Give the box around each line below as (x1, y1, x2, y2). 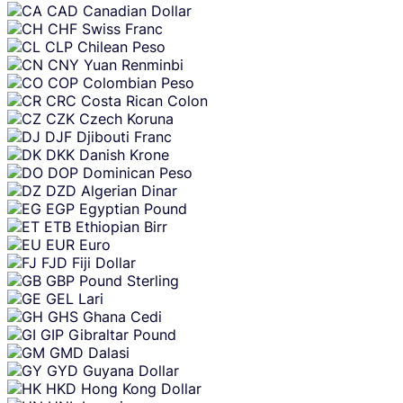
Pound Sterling (79, 271, 179, 290)
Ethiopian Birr (76, 217, 167, 236)
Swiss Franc (82, 19, 163, 38)
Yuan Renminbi (84, 55, 184, 74)
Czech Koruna (79, 109, 174, 128)
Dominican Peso (83, 163, 193, 182)
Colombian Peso (83, 73, 194, 92)
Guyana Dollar (83, 361, 179, 380)
